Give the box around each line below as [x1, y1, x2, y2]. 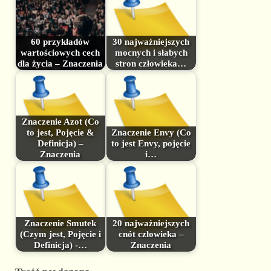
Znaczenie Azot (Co [21, 117, 99, 127]
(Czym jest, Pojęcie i [19, 229, 101, 240]
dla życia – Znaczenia [18, 59, 103, 69]
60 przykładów [31, 37, 90, 47]
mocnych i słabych [114, 48, 188, 58]
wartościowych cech [21, 48, 100, 58]
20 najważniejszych [113, 218, 190, 229]
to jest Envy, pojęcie [111, 139, 191, 149]
